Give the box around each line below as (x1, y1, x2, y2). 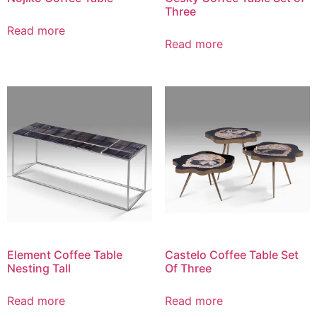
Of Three (164, 261, 212, 276)
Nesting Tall (7, 261, 71, 276)
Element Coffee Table (7, 248, 122, 263)
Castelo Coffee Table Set (164, 248, 299, 263)
